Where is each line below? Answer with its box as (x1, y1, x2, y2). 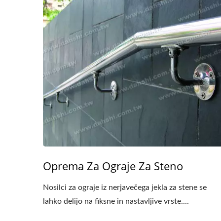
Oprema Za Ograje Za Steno (43, 158, 183, 173)
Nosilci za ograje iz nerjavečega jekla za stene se (43, 184, 207, 191)
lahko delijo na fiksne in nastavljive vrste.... (43, 197, 189, 205)
